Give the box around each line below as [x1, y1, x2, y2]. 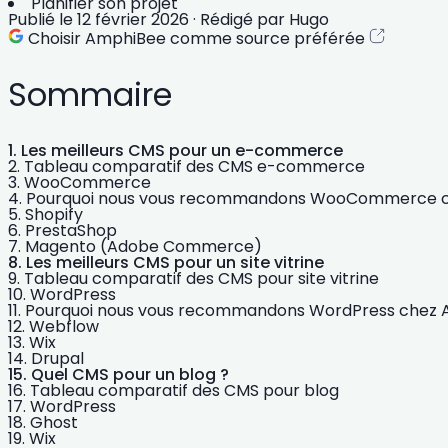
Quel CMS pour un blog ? [31, 363, 229, 387]
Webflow [29, 315, 99, 339]
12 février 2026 [77, 8, 189, 32]
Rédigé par [200, 8, 289, 32]
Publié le [8, 8, 73, 32]
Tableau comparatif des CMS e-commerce [24, 155, 365, 179]
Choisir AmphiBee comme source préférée [24, 27, 369, 51]
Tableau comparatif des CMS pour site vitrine [24, 267, 379, 291]
